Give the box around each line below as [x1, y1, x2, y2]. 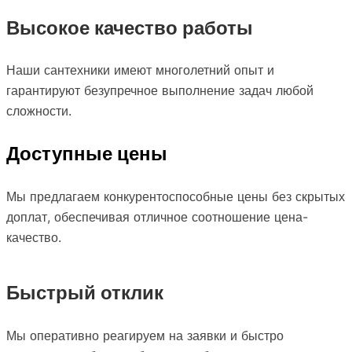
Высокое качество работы [6, 15, 253, 39]
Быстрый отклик [6, 280, 163, 305]
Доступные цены [6, 141, 167, 166]
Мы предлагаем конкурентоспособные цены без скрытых [6, 188, 345, 204]
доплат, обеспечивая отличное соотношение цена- [6, 208, 308, 225]
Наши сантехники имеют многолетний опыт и [6, 61, 274, 78]
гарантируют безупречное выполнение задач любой [6, 82, 313, 98]
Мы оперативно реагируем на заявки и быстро [6, 327, 284, 343]
